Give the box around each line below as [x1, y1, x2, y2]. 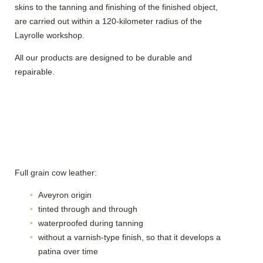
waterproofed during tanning [38, 218, 143, 228]
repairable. [15, 67, 55, 77]
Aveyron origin [38, 190, 92, 200]
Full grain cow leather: [15, 168, 97, 178]
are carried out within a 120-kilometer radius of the [15, 16, 202, 26]
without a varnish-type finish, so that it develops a [38, 232, 221, 242]
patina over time [38, 247, 98, 257]
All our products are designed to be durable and [15, 53, 192, 63]
